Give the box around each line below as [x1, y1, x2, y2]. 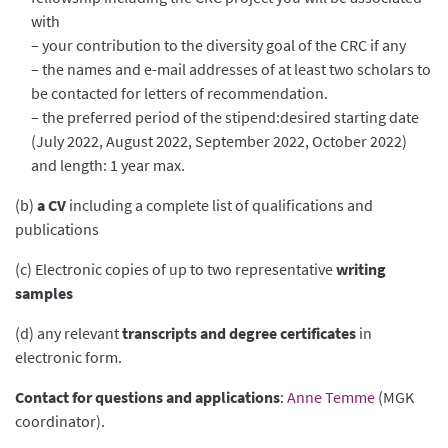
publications [15, 218, 99, 239]
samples [15, 282, 73, 303]
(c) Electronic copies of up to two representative [15, 258, 336, 279]
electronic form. [15, 346, 122, 367]
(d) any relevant [15, 322, 122, 343]
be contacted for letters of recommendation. [31, 82, 328, 103]
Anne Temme [287, 386, 375, 407]
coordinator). [15, 410, 105, 431]
